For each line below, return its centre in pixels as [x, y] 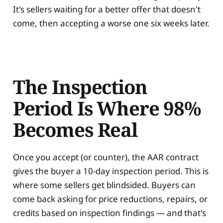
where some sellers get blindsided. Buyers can [104, 185]
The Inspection [80, 86]
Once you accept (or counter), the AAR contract [106, 157]
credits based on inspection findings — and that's [109, 213]
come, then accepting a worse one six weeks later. [111, 23]
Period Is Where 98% [107, 108]
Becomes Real [75, 129]
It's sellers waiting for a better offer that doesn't [107, 9]
